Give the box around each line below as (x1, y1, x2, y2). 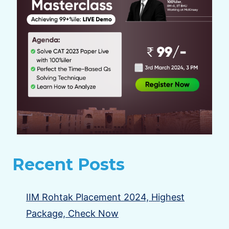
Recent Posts (12, 154, 125, 174)
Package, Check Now (26, 208, 119, 219)
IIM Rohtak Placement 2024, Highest (26, 191, 185, 202)
